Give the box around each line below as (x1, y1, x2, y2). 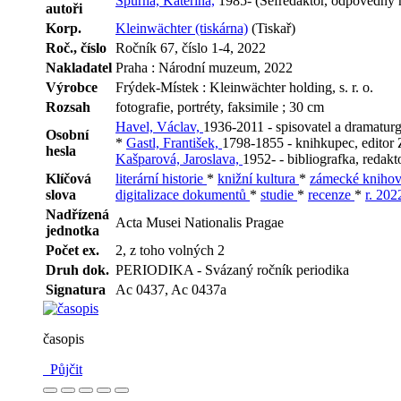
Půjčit (43, 362, 82, 378)
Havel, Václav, (115, 119, 203, 135)
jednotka (46, 223, 99, 239)
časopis (43, 331, 84, 347)
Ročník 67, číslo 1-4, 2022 (115, 40, 266, 56)
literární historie (115, 171, 207, 187)
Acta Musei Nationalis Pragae (115, 215, 284, 231)
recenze (308, 187, 354, 203)
